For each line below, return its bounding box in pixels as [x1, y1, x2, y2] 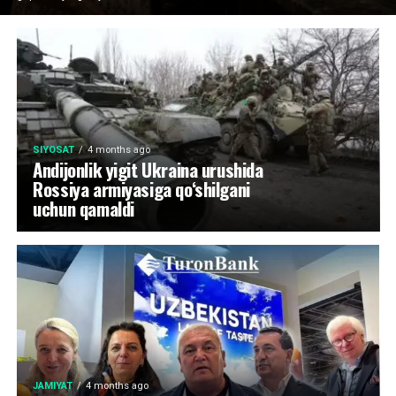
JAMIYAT [33, 380, 73, 392]
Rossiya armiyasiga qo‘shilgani [33, 175, 250, 202]
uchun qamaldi [33, 194, 134, 222]
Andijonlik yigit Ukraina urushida [33, 156, 263, 183]
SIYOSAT [33, 144, 75, 156]
